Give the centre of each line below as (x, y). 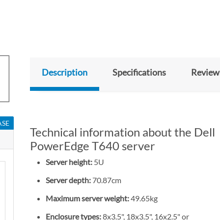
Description (65, 72)
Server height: (69, 162)
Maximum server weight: (88, 198)
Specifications (139, 72)
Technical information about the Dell (123, 132)
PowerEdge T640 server (93, 146)
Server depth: (68, 180)
